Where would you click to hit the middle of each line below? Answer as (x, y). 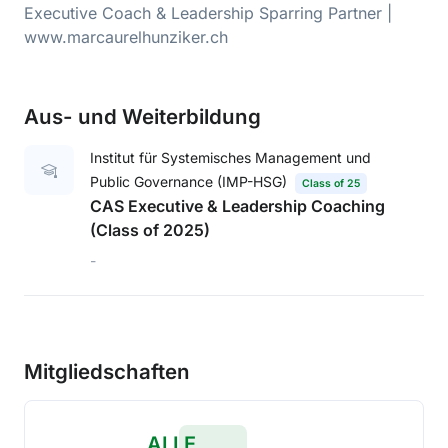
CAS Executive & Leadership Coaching (237, 205)
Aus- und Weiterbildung (142, 116)
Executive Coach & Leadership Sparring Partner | (208, 13)
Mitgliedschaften (107, 371)
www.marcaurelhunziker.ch (126, 37)
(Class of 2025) (150, 229)
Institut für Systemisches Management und (230, 157)
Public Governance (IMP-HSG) (188, 181)
